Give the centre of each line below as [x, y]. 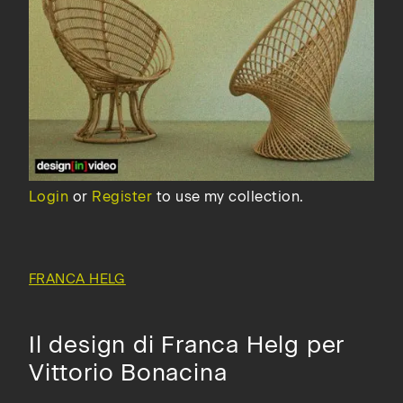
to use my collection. [228, 196]
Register [122, 196]
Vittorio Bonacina [128, 372]
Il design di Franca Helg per [187, 344]
